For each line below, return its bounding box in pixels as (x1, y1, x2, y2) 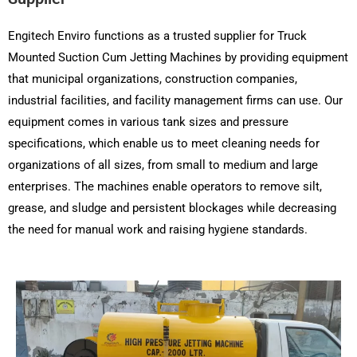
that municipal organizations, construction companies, (8, 72, 297, 87)
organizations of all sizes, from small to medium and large (8, 158, 318, 173)
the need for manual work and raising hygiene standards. (8, 222, 308, 237)
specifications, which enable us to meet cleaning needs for (8, 136, 320, 151)
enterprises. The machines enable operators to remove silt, (8, 179, 322, 194)
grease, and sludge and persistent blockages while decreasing (8, 201, 336, 216)
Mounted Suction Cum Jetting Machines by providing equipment (8, 50, 348, 65)
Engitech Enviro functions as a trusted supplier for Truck (8, 29, 307, 44)
